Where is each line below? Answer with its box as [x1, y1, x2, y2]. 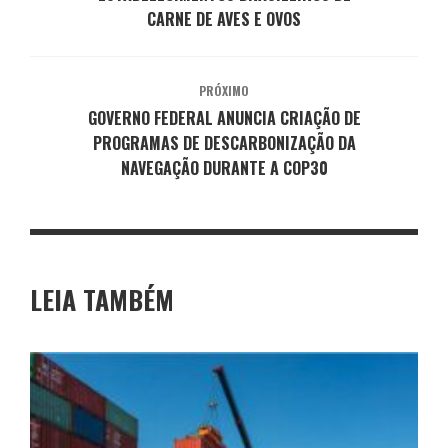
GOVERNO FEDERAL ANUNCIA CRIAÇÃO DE [87, 105, 361, 130]
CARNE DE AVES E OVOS [147, 6, 301, 31]
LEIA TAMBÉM [30, 279, 174, 319]
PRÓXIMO [199, 81, 249, 99]
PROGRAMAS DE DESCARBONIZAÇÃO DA [92, 130, 356, 155]
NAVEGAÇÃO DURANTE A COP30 [120, 155, 328, 180]
